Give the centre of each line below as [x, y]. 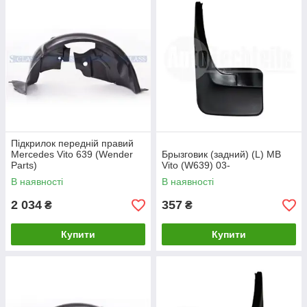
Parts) [24, 165]
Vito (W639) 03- [196, 165]
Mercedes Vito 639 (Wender [72, 154]
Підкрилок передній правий [72, 143]
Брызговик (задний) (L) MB [221, 154]
